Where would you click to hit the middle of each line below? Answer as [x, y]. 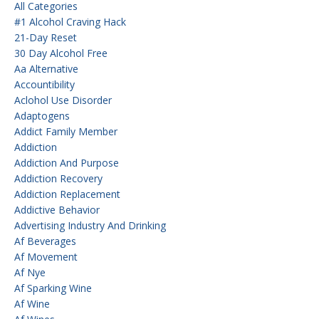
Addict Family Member [66, 131]
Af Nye [30, 272]
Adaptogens [42, 115]
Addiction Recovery [58, 178]
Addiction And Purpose [67, 162]
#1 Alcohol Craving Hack [70, 21]
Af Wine [32, 303]
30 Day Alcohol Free [61, 53]
